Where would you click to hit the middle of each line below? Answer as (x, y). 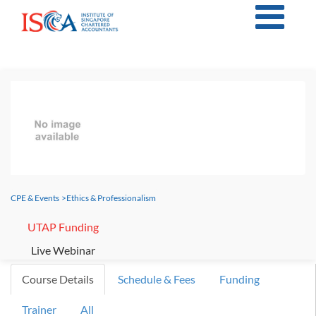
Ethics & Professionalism (111, 198)
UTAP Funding (63, 227)
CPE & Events (35, 198)
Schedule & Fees (157, 279)
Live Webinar (63, 250)
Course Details (58, 279)
